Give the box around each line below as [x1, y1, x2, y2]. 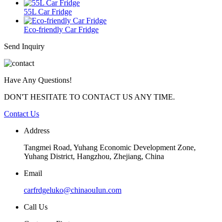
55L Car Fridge [24, 7, 72, 16]
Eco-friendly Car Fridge [24, 25, 99, 34]
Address [24, 126, 50, 135]
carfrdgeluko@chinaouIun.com [24, 185, 121, 194]
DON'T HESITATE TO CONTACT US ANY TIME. [4, 92, 175, 101]
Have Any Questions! [4, 75, 72, 84]
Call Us [24, 202, 48, 211]
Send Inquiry [4, 42, 45, 51]
